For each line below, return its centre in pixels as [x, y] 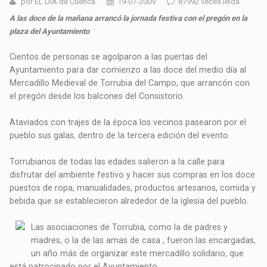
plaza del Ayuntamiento [50, 32]
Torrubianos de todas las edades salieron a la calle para [117, 162]
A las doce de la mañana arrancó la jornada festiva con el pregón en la [129, 18]
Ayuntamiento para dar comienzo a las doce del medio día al [128, 70]
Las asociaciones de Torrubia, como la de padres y [130, 227]
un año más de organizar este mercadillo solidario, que [138, 254]
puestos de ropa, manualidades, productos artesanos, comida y [133, 188]
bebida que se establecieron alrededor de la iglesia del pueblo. [129, 201]
